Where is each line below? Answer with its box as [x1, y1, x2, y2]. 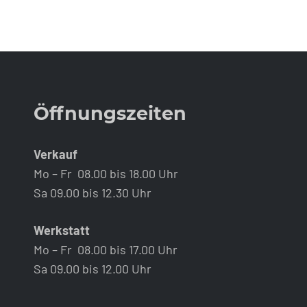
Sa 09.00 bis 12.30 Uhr [33, 185, 151, 200]
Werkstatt [33, 223, 90, 238]
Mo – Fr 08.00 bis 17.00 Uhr [33, 242, 177, 257]
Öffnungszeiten [33, 102, 186, 125]
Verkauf [33, 147, 77, 162]
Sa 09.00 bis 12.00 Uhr [33, 261, 151, 276]
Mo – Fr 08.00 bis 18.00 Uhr [33, 166, 178, 181]
